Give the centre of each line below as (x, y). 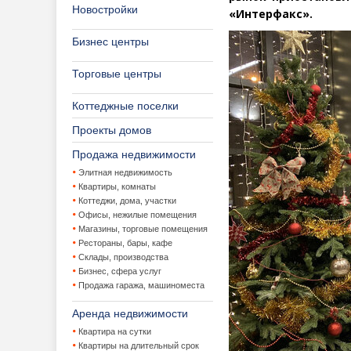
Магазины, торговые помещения (143, 229)
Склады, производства (123, 257)
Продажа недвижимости (134, 154)
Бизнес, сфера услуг (120, 271)
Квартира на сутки (115, 331)
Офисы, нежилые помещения (138, 215)
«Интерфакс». (271, 14)
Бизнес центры (110, 42)
